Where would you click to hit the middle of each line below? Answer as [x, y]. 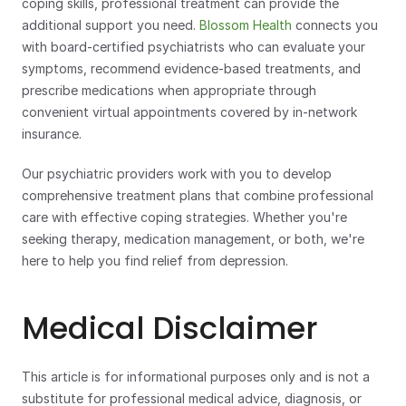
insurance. [52, 134]
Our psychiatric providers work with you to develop [177, 174]
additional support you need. [111, 25]
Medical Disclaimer [170, 328]
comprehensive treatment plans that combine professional [198, 195]
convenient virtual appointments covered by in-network [189, 112]
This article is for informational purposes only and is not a [196, 377]
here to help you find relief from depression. [155, 261]
